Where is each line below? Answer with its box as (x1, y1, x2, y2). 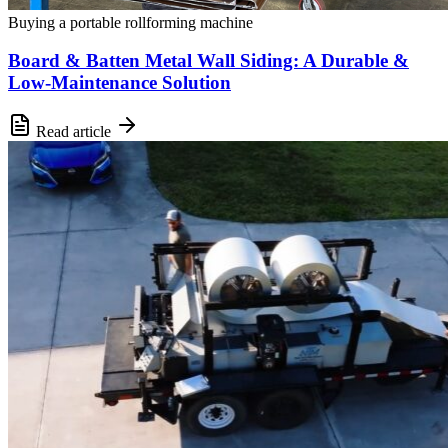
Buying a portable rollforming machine (8, 13, 253, 31)
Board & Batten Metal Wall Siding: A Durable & (8, 50, 409, 72)
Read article (36, 123, 111, 141)
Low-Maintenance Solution (8, 72, 231, 94)
